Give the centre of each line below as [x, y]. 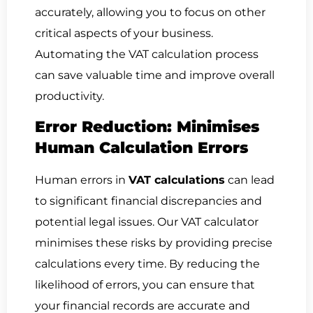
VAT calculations [177, 180]
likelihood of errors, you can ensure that [145, 285]
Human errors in [82, 180]
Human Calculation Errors [141, 148]
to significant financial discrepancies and [148, 201]
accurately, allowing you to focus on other [150, 12]
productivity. [70, 96]
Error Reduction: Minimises [147, 127]
